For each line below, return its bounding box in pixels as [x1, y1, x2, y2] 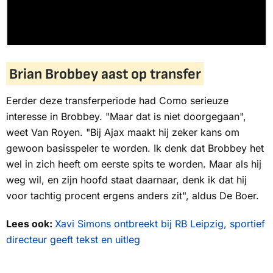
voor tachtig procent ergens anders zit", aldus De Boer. [6, 190, 259, 202]
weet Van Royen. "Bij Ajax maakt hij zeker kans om [6, 126, 239, 139]
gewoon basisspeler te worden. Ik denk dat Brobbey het [6, 142, 264, 155]
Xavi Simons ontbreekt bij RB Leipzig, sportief [55, 218, 265, 230]
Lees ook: [6, 218, 55, 230]
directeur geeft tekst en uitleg [6, 233, 140, 246]
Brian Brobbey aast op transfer [9, 65, 201, 83]
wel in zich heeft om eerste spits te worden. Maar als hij [6, 158, 261, 171]
